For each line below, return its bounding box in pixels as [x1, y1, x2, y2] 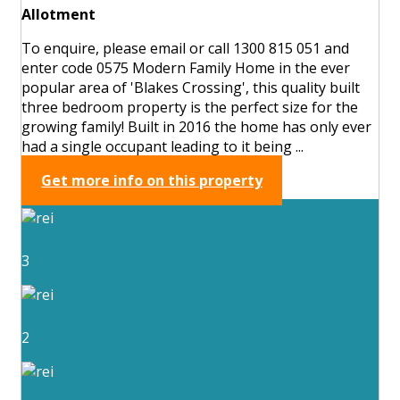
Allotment [21, 4, 96, 24]
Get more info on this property [41, 170, 262, 190]
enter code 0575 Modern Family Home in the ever [21, 57, 350, 78]
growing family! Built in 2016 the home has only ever [21, 116, 371, 137]
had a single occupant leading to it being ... [21, 136, 304, 156]
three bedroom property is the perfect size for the [21, 96, 358, 117]
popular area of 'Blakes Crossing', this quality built [21, 77, 360, 97]
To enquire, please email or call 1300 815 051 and [21, 37, 349, 58]
